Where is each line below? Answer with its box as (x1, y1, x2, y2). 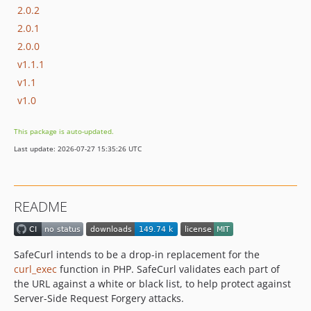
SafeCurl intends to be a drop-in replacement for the (14, 248, 260, 262)
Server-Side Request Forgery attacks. (14, 292, 184, 305)
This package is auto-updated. (14, 126, 114, 136)
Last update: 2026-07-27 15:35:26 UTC (14, 144, 142, 153)
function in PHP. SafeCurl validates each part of (57, 262, 280, 276)
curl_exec (14, 262, 57, 276)
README (14, 197, 67, 216)
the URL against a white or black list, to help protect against (14, 277, 291, 291)
